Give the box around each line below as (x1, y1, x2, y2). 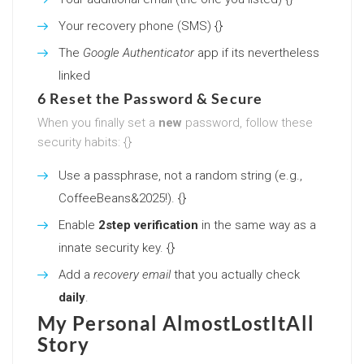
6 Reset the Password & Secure (37, 89, 262, 107)
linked (58, 67, 90, 83)
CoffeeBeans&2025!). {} (58, 190, 186, 206)
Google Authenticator (83, 45, 194, 60)
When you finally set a (37, 115, 158, 130)
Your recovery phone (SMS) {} (58, 18, 223, 33)
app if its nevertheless (194, 45, 319, 60)
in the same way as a (198, 217, 316, 232)
